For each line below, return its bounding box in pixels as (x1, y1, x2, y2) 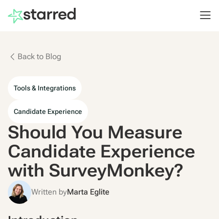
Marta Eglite (67, 187, 109, 197)
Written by (31, 187, 67, 197)
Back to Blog (18, 52, 61, 61)
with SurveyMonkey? (8, 160, 183, 181)
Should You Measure (8, 122, 182, 143)
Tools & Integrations (14, 84, 76, 92)
